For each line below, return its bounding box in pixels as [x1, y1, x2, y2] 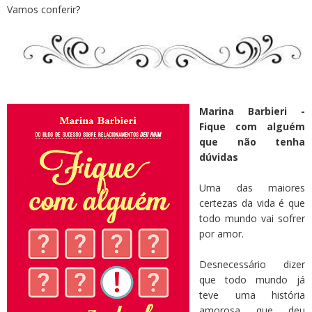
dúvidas [199, 150, 238, 164]
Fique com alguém [199, 120, 305, 134]
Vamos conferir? [7, 3, 80, 17]
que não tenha [199, 135, 305, 149]
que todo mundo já [199, 273, 305, 287]
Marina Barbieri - [199, 104, 305, 118]
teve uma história [199, 288, 305, 302]
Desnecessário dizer [199, 258, 305, 272]
